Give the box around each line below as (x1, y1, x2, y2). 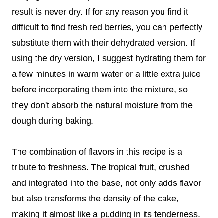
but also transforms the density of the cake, (12, 193, 179, 203)
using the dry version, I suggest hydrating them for (12, 53, 206, 63)
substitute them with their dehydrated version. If (12, 37, 195, 48)
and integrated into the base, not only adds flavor (12, 178, 201, 188)
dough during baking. (12, 115, 93, 126)
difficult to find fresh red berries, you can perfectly (12, 22, 202, 32)
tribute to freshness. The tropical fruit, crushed (12, 162, 190, 172)
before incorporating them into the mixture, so (12, 84, 188, 94)
